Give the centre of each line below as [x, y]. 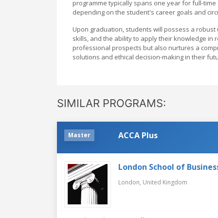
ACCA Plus [138, 135]
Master [79, 135]
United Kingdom [165, 182]
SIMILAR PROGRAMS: [111, 103]
